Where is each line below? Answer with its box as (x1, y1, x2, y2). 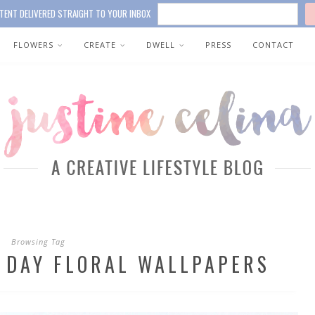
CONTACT (252, 39, 294, 50)
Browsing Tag (11, 236, 65, 247)
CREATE (84, 39, 116, 50)
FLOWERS (13, 39, 53, 50)
